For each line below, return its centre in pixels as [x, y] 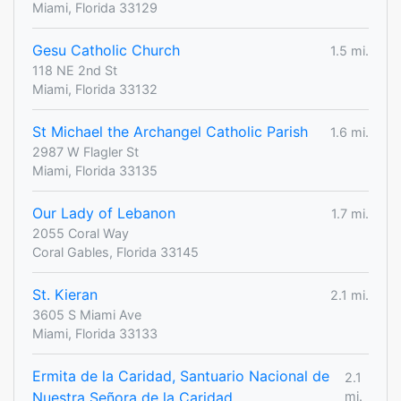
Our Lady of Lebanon [104, 213]
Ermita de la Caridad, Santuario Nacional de [181, 376]
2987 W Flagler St [85, 152]
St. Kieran [65, 295]
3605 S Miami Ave [87, 315]
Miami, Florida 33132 [95, 90]
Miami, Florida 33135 [95, 171]
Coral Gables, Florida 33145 [115, 252]
